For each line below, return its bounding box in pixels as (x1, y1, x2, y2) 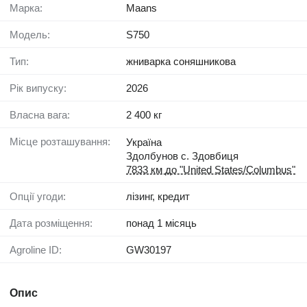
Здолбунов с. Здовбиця (126, 150, 238, 162)
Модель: (19, 29, 50, 41)
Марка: (19, 2, 42, 14)
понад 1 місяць (126, 217, 197, 230)
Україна (126, 136, 162, 149)
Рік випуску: (16, 82, 66, 95)
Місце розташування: (19, 136, 110, 148)
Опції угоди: (18, 191, 66, 203)
